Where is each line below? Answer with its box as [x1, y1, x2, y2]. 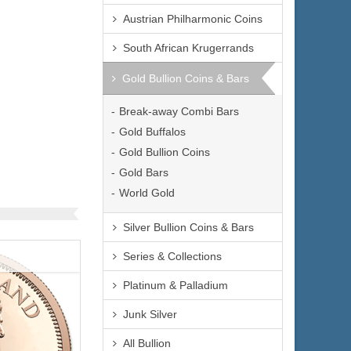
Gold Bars [119, 166, 168, 179]
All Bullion [123, 337, 171, 349]
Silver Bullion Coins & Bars [123, 221, 254, 233]
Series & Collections [123, 250, 222, 262]
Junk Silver [123, 308, 177, 320]
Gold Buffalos [119, 125, 186, 138]
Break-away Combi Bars [119, 105, 239, 118]
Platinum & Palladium [123, 279, 228, 291]
